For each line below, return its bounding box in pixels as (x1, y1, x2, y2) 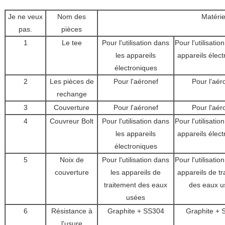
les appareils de (110, 168, 161, 176)
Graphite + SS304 (107, 207, 164, 215)
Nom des (57, 13, 86, 21)
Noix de (59, 156, 84, 164)
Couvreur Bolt (50, 117, 93, 125)
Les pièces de (49, 77, 94, 85)
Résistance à (51, 207, 92, 215)
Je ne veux (8, 13, 43, 21)
